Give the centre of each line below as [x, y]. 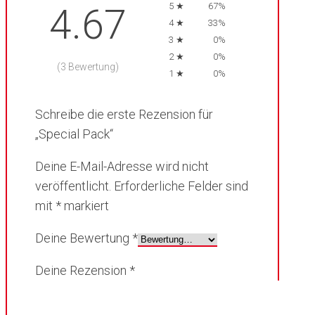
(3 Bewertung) [88, 67]
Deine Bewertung [84, 238]
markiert [85, 205]
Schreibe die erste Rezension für [124, 114]
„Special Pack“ [74, 134]
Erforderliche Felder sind [181, 186]
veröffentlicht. [73, 186]
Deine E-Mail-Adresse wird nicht [122, 166]
